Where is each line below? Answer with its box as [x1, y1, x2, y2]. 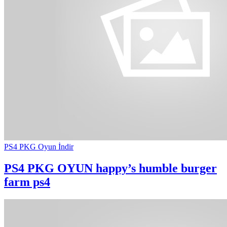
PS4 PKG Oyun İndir [4, 142, 73, 152]
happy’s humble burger [93, 162, 217, 175]
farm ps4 [4, 175, 50, 189]
